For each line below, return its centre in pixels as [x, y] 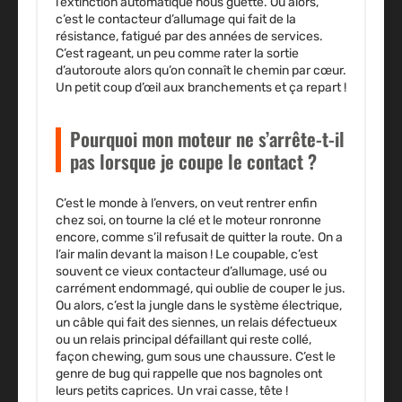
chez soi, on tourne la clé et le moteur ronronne [188, 221]
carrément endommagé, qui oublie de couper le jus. [201, 289]
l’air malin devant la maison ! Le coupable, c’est [187, 255]
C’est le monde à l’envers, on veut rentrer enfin [186, 204]
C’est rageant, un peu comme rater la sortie [177, 54]
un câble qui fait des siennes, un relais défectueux [197, 323]
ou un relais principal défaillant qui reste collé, [184, 340]
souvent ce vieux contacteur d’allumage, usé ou [191, 272]
